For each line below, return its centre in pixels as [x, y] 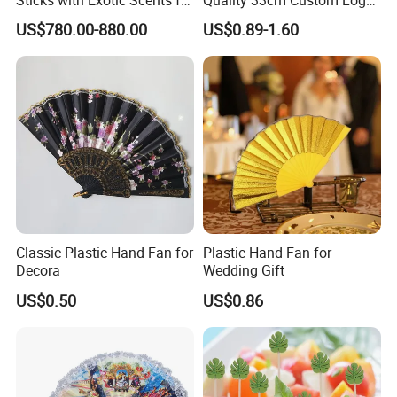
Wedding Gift [243, 271]
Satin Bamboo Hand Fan [280, 17]
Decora [39, 271]
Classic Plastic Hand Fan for [105, 253]
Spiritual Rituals [66, 17]
